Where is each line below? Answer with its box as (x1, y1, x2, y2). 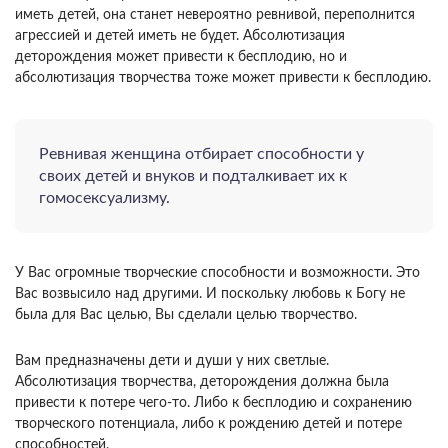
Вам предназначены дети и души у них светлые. (15, 353, 329, 368)
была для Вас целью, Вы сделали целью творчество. (15, 307, 357, 322)
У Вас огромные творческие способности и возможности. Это (15, 265, 420, 280)
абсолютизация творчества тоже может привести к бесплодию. (15, 70, 431, 85)
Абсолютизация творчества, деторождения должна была (15, 374, 389, 389)
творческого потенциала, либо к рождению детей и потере (15, 416, 402, 431)
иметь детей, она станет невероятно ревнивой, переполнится (15, 7, 415, 22)
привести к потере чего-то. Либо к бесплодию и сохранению (15, 395, 412, 410)
